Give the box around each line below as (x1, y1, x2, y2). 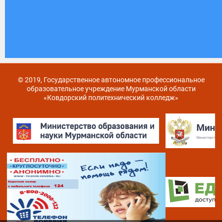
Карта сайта (91, 102, 131, 111)
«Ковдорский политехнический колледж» (44, 93, 178, 102)
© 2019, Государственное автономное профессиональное (17, 75, 205, 84)
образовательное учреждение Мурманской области (26, 84, 196, 93)
